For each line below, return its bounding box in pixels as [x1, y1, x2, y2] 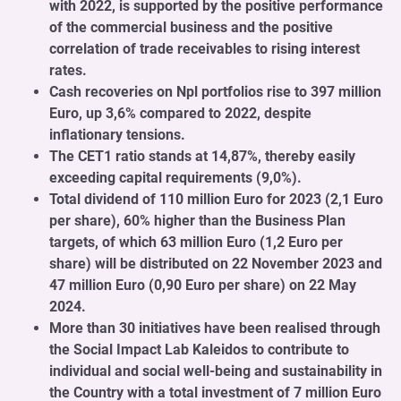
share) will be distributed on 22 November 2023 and [49, 254, 382, 272]
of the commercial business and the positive [49, 18, 333, 36]
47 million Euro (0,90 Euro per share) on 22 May [49, 276, 356, 294]
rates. [49, 61, 87, 79]
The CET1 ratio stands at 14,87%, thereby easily [49, 147, 355, 165]
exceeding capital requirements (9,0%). [49, 168, 302, 186]
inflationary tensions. [49, 125, 185, 143]
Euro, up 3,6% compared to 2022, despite [49, 104, 311, 122]
